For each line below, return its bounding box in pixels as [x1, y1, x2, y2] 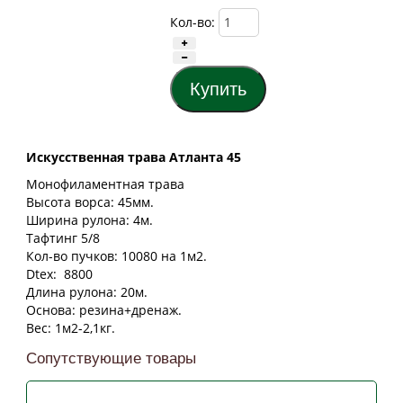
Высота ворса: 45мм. [26, 193, 154, 211]
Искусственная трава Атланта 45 [26, 148, 241, 166]
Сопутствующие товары [26, 350, 196, 368]
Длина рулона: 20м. [26, 283, 148, 301]
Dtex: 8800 [26, 265, 93, 283]
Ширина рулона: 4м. [26, 211, 153, 229]
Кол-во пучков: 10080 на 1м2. [26, 247, 207, 265]
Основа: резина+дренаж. [26, 301, 182, 319]
